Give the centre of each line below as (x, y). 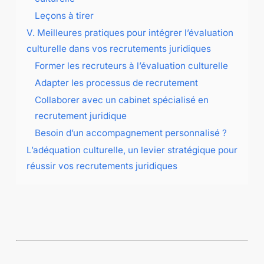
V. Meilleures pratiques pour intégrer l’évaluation (130, 32)
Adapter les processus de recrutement (116, 82)
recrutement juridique (80, 115)
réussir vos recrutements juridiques (102, 166)
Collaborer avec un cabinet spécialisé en (121, 100)
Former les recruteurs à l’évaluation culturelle (131, 65)
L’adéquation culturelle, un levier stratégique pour (132, 150)
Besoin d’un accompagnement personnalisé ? (131, 133)
